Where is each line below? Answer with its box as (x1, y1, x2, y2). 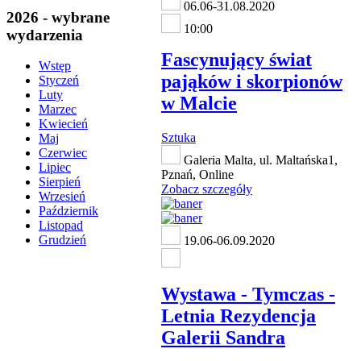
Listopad (39, 218, 83, 233)
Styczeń (39, 73, 79, 88)
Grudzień (39, 233, 86, 247)
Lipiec (39, 160, 71, 175)
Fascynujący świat (161, 49, 312, 71)
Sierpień (39, 175, 81, 189)
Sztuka (161, 131, 196, 145)
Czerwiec (39, 146, 87, 160)
